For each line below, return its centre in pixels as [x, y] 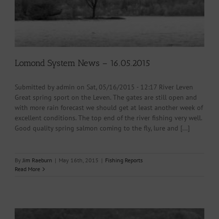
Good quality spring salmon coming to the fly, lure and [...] [102, 128]
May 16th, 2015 [79, 160]
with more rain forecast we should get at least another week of [109, 108]
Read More [27, 169]
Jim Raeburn [37, 160]
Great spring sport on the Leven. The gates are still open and [106, 98]
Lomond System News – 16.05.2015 [82, 63]
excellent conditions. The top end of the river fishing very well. [108, 118]
